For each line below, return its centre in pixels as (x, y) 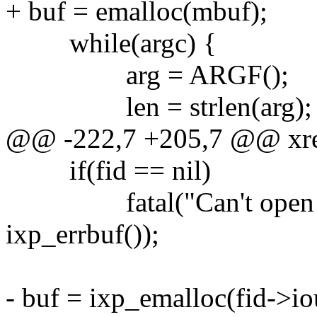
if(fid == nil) (108, 170)
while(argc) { (111, 42)
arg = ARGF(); (147, 74)
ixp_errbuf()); (82, 234)
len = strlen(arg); (159, 106)
